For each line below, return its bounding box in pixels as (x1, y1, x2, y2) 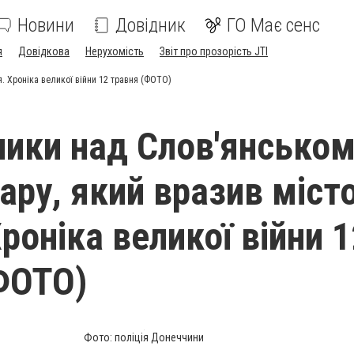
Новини (17, 14, 74, 36)
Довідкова (18, 45, 70, 58)
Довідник (115, 14, 186, 36)
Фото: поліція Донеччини (84, 331, 204, 344)
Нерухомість (85, 45, 144, 58)
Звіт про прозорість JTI (160, 45, 268, 58)
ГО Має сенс (227, 14, 320, 36)
